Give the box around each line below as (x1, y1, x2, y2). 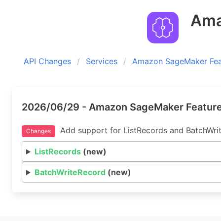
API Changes (24, 56, 71, 66)
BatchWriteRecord (34, 167, 106, 177)
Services (86, 56, 117, 66)
